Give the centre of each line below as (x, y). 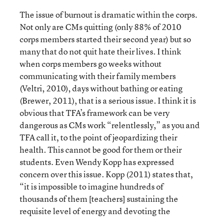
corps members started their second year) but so (105, 39)
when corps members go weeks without (91, 64)
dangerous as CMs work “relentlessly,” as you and (110, 125)
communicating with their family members (98, 76)
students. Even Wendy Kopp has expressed (97, 162)
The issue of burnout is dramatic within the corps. (109, 14)
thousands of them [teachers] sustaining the (99, 199)
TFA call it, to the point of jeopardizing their (98, 137)
